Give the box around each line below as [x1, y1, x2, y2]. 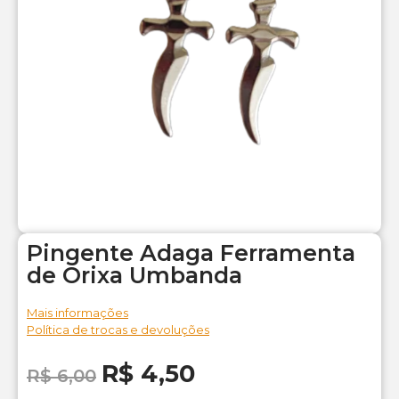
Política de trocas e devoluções [27, 322, 209, 338]
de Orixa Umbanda [27, 262, 242, 289]
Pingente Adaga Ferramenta [27, 240, 355, 267]
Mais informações [27, 305, 128, 321]
